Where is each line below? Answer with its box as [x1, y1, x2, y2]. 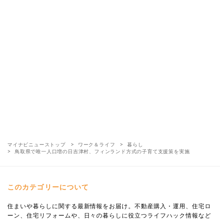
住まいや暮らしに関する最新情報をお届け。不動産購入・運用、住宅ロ [7, 202, 211, 210]
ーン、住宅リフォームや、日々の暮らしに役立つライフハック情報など [7, 211, 211, 219]
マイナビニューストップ [7, 141, 66, 147]
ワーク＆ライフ [78, 141, 115, 147]
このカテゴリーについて [7, 182, 89, 191]
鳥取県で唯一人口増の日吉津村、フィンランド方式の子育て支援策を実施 [15, 148, 190, 154]
